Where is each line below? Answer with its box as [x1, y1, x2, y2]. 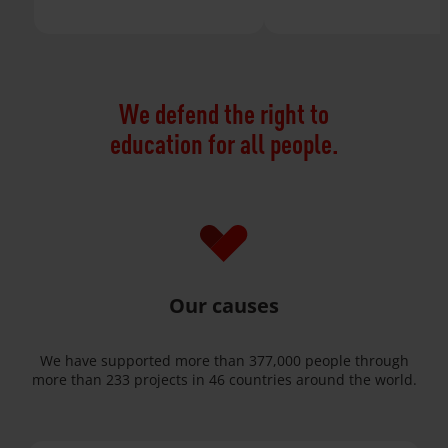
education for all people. [109, 125, 339, 162]
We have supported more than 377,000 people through [39, 350, 409, 370]
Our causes [169, 291, 279, 319]
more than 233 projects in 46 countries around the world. [31, 369, 417, 389]
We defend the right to [119, 95, 329, 132]
